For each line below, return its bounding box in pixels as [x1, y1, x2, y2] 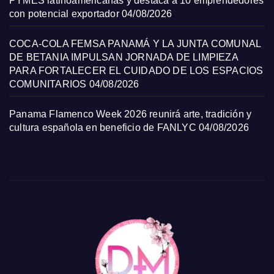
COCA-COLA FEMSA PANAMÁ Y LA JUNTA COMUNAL [9, 39, 261, 49]
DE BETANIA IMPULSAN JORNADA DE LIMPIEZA [9, 52, 238, 62]
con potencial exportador [9, 9, 119, 19]
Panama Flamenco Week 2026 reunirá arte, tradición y [9, 109, 252, 119]
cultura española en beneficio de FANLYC [9, 122, 196, 133]
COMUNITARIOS [9, 79, 87, 89]
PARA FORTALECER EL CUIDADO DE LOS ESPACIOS [9, 65, 264, 76]
